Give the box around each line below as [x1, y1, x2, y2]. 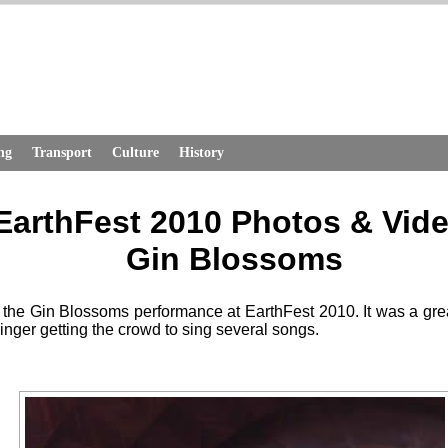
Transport [32, 145, 92, 160]
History [179, 145, 224, 160]
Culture [112, 145, 159, 160]
